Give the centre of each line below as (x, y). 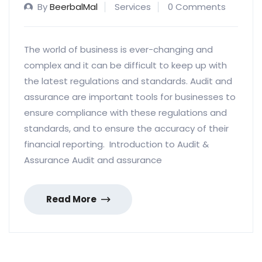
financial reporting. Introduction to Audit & (116, 144)
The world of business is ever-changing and (118, 50)
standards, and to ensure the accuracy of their (126, 129)
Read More (72, 199)
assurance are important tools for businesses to (130, 97)
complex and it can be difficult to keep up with (125, 65)
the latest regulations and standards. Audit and (128, 81)
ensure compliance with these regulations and (125, 113)
